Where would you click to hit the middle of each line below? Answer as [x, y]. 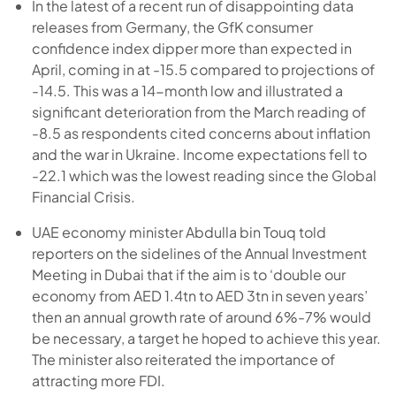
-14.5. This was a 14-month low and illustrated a [187, 90]
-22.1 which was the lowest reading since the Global [204, 175]
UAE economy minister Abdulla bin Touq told [179, 232]
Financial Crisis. [83, 196]
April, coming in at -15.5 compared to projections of [203, 69]
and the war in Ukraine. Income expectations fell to [199, 154]
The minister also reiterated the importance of [183, 359]
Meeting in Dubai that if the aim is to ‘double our [188, 274]
